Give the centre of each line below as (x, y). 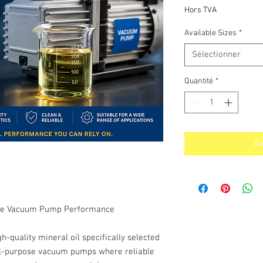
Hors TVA (200, 10)
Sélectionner (216, 55)
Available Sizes (210, 33)
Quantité (199, 81)
